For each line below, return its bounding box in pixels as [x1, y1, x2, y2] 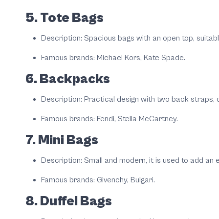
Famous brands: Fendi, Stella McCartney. [41, 114, 178, 124]
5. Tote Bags [25, 10, 104, 26]
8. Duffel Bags [25, 194, 112, 210]
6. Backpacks [25, 71, 110, 88]
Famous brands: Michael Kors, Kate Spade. [41, 53, 185, 63]
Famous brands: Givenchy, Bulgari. [41, 175, 155, 185]
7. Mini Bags [25, 132, 98, 149]
